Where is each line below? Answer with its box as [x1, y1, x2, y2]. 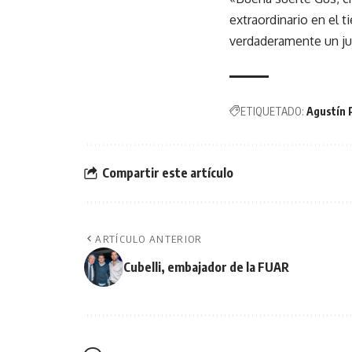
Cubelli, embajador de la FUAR [123, 258, 289, 275]
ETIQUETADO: [240, 104, 304, 118]
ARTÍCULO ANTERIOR [95, 232, 203, 245]
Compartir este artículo [102, 165, 233, 181]
